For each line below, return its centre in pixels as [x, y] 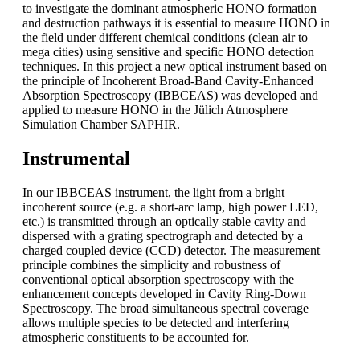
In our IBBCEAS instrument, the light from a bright [153, 192]
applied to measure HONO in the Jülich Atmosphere [155, 109]
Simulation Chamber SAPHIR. [103, 124]
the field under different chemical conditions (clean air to [165, 37]
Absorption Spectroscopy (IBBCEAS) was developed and [170, 95]
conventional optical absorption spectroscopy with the [158, 279]
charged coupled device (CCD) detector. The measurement [171, 250]
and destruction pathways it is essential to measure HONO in [176, 22]
